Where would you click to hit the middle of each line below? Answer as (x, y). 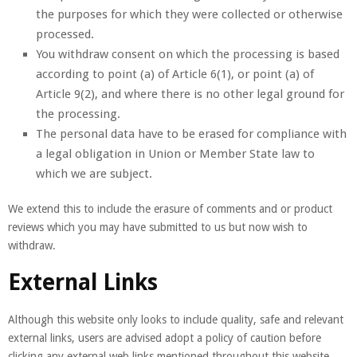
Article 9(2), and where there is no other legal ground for (190, 94)
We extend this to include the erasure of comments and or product (170, 208)
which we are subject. (94, 173)
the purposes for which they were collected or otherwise (189, 14)
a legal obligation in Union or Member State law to (175, 153)
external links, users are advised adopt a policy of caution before (165, 337)
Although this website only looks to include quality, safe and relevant (176, 319)
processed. (65, 34)
